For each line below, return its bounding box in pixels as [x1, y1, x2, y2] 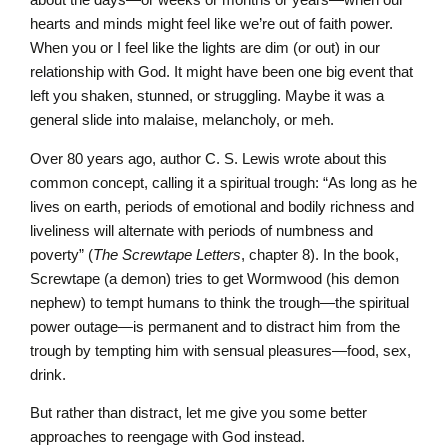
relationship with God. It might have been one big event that [30, 63, 413, 81]
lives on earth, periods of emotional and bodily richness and [30, 197, 414, 215]
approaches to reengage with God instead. [30, 428, 305, 446]
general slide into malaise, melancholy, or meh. [30, 111, 334, 129]
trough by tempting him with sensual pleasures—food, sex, [30, 341, 411, 359]
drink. [30, 365, 66, 383]
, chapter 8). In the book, [241, 245, 399, 263]
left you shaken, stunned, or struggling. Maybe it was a [30, 87, 384, 105]
